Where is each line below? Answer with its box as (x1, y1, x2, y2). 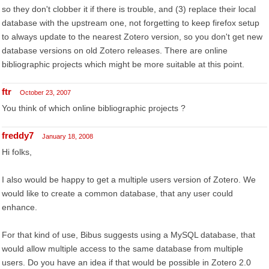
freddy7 (2, 130, 34, 141)
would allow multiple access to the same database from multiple (2, 244, 243, 253)
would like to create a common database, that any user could (2, 189, 233, 198)
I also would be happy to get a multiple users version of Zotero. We (2, 175, 256, 184)
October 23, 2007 (20, 89, 71, 96)
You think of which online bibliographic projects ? (2, 103, 186, 113)
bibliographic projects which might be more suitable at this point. (2, 59, 244, 69)
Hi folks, (2, 147, 32, 157)
